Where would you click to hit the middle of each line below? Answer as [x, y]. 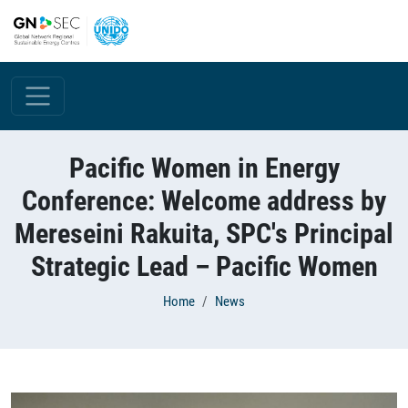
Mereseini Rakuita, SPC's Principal [204, 234]
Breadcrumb [68, 304]
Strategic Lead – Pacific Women [204, 266]
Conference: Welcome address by [204, 201]
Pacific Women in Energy [204, 168]
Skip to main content [72, 11]
